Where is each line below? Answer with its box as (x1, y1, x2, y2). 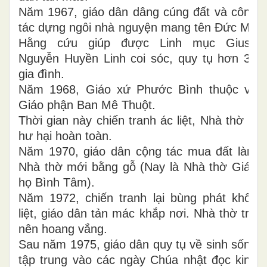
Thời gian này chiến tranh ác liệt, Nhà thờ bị (18, 114, 257, 127)
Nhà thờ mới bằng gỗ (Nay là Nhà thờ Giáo (18, 160, 257, 173)
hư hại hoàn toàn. (18, 129, 112, 142)
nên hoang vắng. (18, 222, 107, 235)
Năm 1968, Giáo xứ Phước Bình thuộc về (18, 83, 257, 96)
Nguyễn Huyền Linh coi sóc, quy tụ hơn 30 (18, 52, 257, 65)
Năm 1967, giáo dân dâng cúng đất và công (18, 5, 257, 18)
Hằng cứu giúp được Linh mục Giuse (18, 36, 257, 49)
